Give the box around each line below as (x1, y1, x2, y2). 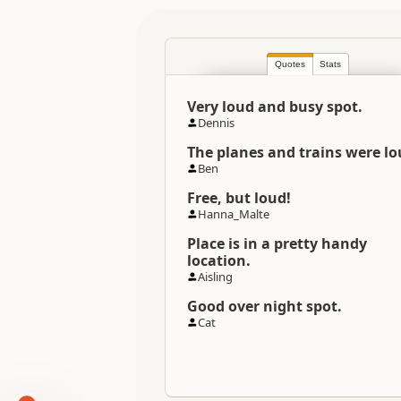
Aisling (198, 269, 233, 285)
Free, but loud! (187, 188, 291, 208)
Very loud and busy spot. (187, 97, 363, 116)
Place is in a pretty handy (187, 234, 367, 253)
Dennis (198, 115, 235, 131)
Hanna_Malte (198, 206, 269, 222)
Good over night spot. (187, 296, 342, 316)
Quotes (275, 59, 305, 69)
